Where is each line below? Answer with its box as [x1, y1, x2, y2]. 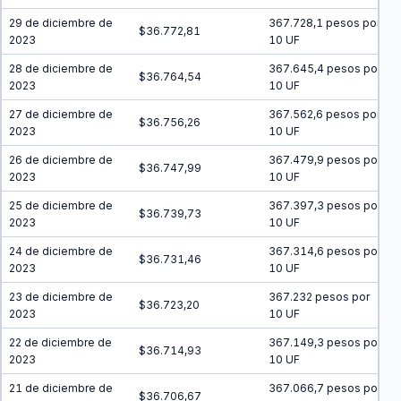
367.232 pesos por [269, 290, 370, 303]
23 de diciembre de [9, 290, 113, 303]
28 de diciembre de [9, 62, 113, 75]
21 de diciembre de [9, 381, 113, 395]
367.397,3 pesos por [269, 199, 381, 212]
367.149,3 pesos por [269, 336, 381, 349]
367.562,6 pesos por [269, 107, 380, 121]
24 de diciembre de [9, 244, 113, 258]
